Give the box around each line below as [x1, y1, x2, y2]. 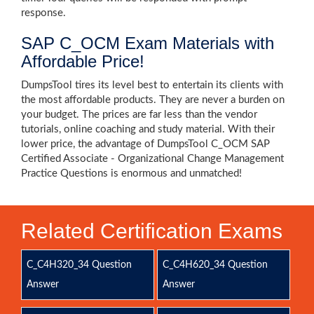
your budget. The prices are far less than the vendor [21, 109, 257, 120]
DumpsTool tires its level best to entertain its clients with [21, 80, 283, 90]
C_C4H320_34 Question [27, 260, 132, 270]
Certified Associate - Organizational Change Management [21, 153, 284, 164]
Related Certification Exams [21, 219, 282, 243]
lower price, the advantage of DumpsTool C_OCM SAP [21, 139, 270, 149]
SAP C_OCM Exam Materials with [21, 34, 274, 53]
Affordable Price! [21, 52, 144, 71]
